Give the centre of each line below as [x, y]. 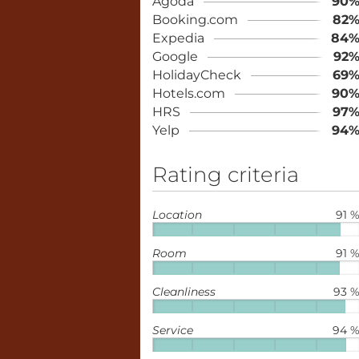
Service [172, 330]
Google [175, 56]
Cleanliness [184, 292]
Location [177, 215]
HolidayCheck [196, 75]
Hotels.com [188, 93]
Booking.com [195, 20]
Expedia [178, 38]
